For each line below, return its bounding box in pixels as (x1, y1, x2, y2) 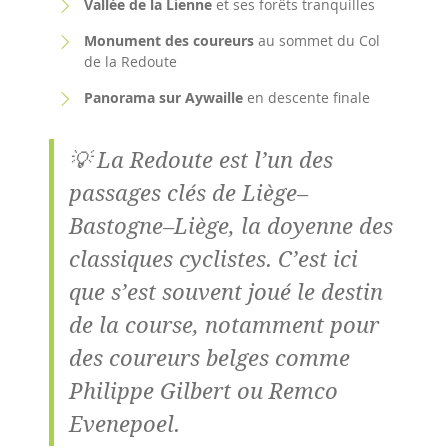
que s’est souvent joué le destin (69, 276, 383, 307)
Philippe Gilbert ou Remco (69, 375, 338, 406)
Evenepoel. (69, 408, 180, 439)
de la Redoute (84, 51, 177, 71)
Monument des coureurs (84, 30, 254, 50)
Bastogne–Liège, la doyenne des (69, 210, 393, 241)
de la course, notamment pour (69, 309, 379, 340)
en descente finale (243, 87, 370, 107)
